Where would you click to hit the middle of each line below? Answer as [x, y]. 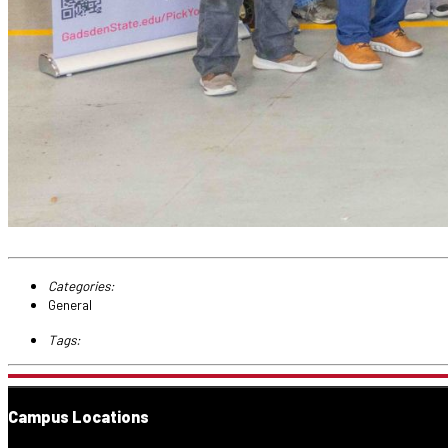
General [70, 304]
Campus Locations [78, 416]
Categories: [81, 285]
